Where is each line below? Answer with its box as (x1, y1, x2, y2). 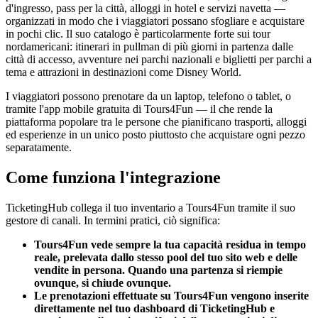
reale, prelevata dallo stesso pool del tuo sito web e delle (34, 251, 297, 264)
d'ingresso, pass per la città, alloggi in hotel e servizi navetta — (6, 2, 285, 15)
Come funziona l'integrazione (6, 168, 221, 187)
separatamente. (6, 141, 72, 154)
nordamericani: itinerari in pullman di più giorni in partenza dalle (6, 40, 293, 53)
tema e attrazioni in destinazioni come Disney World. (6, 66, 241, 79)
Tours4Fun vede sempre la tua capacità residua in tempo (34, 238, 306, 251)
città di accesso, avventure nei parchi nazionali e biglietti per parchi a (6, 53, 312, 66)
